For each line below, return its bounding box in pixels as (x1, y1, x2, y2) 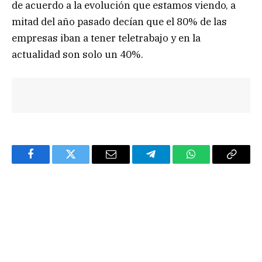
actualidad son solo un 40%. (12, 48, 143, 61)
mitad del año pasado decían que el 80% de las (12, 15, 227, 29)
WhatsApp (190, 157, 236, 168)
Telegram (150, 157, 190, 168)
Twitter (70, 157, 101, 168)
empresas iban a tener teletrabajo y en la (12, 32, 201, 45)
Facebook (29, 157, 71, 168)
